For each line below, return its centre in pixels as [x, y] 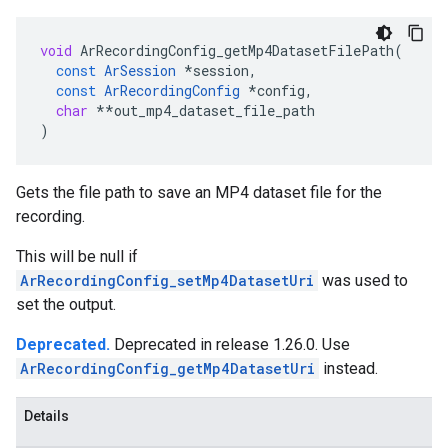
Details [46, 416]
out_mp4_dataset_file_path [214, 110]
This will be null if [77, 256]
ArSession [140, 70]
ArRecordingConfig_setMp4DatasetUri [167, 280]
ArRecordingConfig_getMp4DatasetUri [167, 368]
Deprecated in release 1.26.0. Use [232, 344]
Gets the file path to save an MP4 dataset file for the [199, 192]
